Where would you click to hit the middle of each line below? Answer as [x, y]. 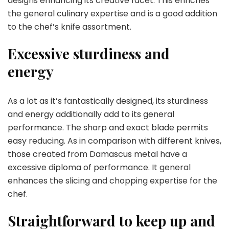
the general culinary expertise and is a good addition [112, 14]
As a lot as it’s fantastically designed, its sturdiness [108, 101]
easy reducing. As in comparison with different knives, [114, 141]
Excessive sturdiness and [89, 53]
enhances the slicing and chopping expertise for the [112, 181]
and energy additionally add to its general [91, 114]
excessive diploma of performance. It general [99, 167]
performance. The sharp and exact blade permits [108, 128]
